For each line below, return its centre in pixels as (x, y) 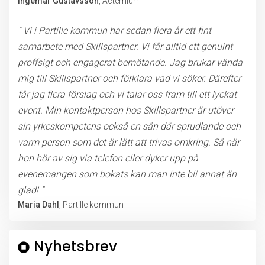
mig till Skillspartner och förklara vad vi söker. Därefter (129, 78)
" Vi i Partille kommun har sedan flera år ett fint (114, 30)
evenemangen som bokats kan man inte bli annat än (127, 174)
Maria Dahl (38, 205)
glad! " (31, 190)
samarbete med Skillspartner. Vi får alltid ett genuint (125, 46)
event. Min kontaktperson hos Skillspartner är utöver (126, 110)
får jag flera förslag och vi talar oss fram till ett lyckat (127, 94)
